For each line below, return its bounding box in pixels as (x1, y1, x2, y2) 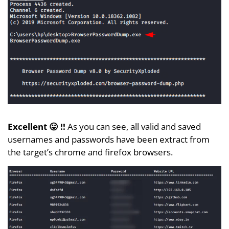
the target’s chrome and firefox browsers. (8, 146, 173, 158)
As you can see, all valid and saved (65, 121, 201, 133)
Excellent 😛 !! (8, 121, 65, 133)
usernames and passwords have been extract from (8, 133, 210, 146)
